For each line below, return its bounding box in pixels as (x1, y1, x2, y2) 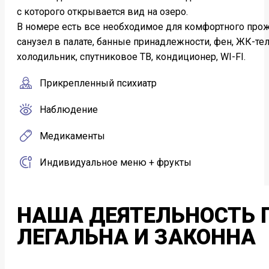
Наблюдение (35, 104, 98, 116)
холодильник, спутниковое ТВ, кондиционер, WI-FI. (17, 51, 246, 63)
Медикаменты (35, 130, 105, 142)
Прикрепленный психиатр (35, 77, 157, 89)
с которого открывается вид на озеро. (17, 6, 188, 18)
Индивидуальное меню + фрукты (35, 157, 192, 169)
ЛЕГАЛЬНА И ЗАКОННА (17, 225, 256, 250)
